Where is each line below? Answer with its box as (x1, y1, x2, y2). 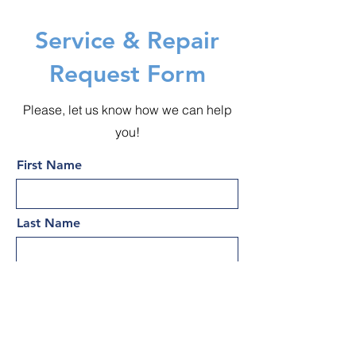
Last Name (17, 215, 80, 230)
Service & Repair (35, 26, 219, 55)
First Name (17, 157, 82, 172)
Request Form (48, 60, 206, 88)
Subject (17, 331, 60, 346)
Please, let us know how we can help (22, 102, 232, 118)
